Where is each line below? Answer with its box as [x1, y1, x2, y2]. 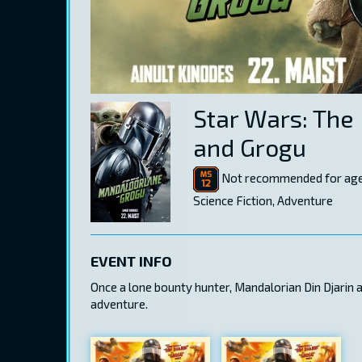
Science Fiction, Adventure [193, 193, 333, 208]
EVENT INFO [90, 252, 172, 271]
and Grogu [193, 133, 306, 162]
